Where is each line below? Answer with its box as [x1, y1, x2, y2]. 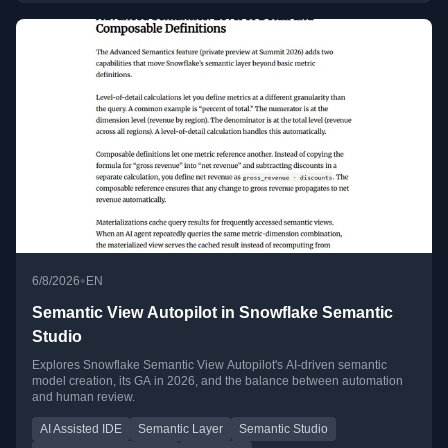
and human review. [32, 390, 135, 405]
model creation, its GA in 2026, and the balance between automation [32, 374, 403, 389]
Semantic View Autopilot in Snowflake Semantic [32, 304, 393, 322]
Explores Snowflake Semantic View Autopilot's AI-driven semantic [32, 358, 387, 373]
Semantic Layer [138, 422, 223, 437]
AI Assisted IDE [40, 422, 122, 437]
